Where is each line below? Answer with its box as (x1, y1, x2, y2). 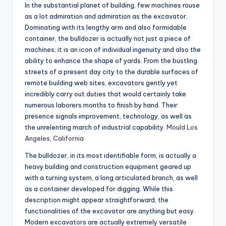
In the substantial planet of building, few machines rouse (25, 1, 200, 10)
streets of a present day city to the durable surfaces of (25, 68, 198, 76)
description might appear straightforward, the (25, 196, 168, 204)
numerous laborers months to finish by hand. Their (25, 101, 178, 109)
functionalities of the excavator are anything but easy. (25, 207, 195, 215)
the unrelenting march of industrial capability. (25, 123, 166, 132)
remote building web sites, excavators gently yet (25, 79, 178, 87)
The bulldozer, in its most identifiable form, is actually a (25, 151, 196, 160)
